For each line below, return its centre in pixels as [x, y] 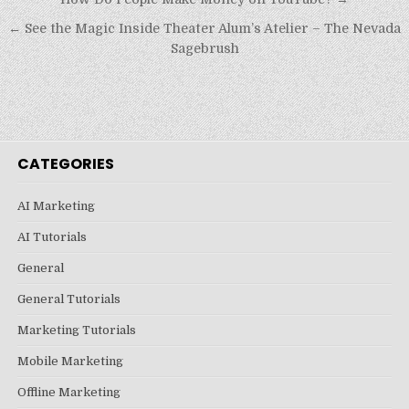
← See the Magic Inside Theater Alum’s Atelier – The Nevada [204, 28]
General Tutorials [69, 299]
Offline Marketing [69, 392]
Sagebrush [204, 48]
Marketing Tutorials [77, 330]
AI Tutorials [52, 237]
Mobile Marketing [71, 361]
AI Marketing [57, 206]
